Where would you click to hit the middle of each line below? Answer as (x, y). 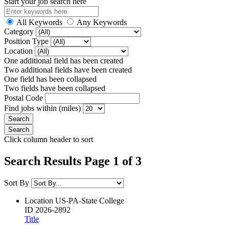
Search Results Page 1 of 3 (73, 161)
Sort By (17, 182)
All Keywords (39, 22)
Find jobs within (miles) (43, 108)
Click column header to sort (49, 139)
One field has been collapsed (50, 79)
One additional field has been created (64, 60)
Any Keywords (102, 22)
